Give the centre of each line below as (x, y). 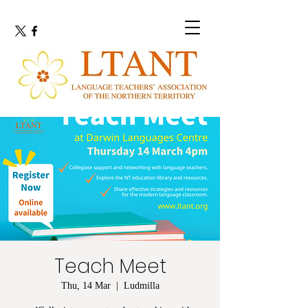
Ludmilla (141, 286)
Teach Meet (110, 266)
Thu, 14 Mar (86, 286)
